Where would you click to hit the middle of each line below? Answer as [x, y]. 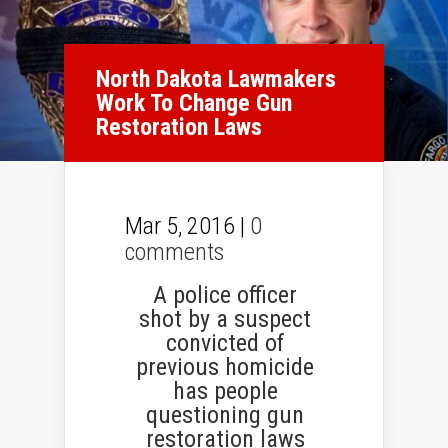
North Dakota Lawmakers [216, 78]
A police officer [225, 294]
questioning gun [225, 414]
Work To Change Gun [194, 102]
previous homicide [225, 366]
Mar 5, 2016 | [187, 225]
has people [225, 390]
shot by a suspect [225, 318]
